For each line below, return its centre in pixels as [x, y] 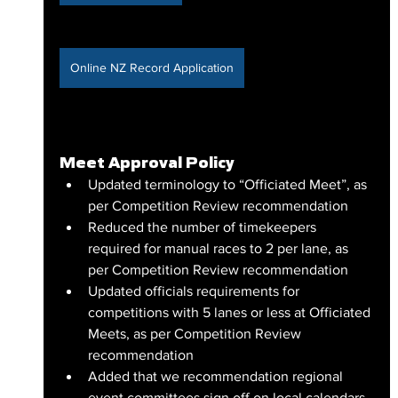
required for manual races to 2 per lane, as [219, 249]
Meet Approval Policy [147, 163]
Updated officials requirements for [195, 291]
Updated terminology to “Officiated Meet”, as [229, 185]
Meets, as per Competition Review [196, 334]
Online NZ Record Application [151, 68]
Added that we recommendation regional [217, 377]
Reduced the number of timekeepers [203, 227]
